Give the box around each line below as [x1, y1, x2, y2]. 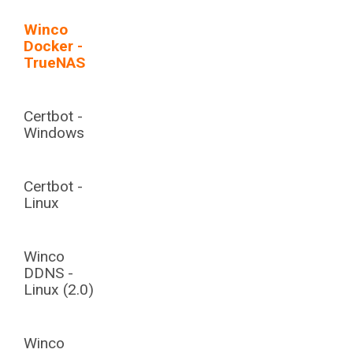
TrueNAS [24, 54, 85, 72]
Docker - [24, 37, 83, 55]
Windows [24, 124, 84, 142]
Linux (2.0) [24, 281, 94, 299]
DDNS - [24, 264, 73, 282]
